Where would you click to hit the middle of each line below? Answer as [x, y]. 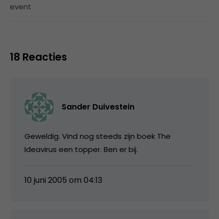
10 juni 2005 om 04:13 [63, 180]
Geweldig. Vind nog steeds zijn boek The [98, 136]
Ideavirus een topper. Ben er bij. [81, 149]
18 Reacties [38, 57]
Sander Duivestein [98, 107]
